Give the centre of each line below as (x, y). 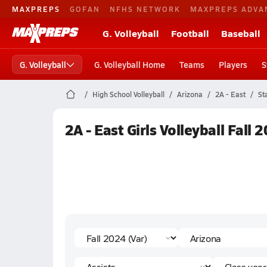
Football (190, 33)
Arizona (190, 94)
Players (233, 64)
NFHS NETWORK (145, 9)
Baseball (241, 33)
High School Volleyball (128, 94)
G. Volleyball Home (130, 64)
